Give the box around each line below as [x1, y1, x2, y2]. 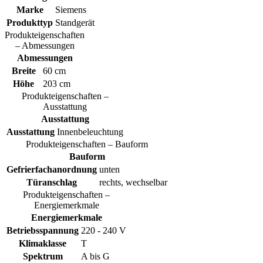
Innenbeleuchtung [57, 127, 123, 137]
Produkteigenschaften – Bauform [26, 139, 148, 150]
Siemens [55, 5, 86, 15]
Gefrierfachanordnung [6, 164, 97, 175]
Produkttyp [6, 18, 53, 28]
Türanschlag [26, 177, 77, 188]
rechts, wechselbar [99, 177, 167, 188]
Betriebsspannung [6, 225, 79, 236]
